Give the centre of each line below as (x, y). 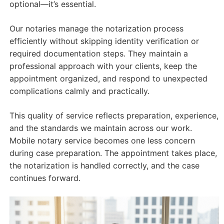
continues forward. (45, 178)
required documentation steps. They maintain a (98, 53)
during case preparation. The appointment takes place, (113, 153)
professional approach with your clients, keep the (103, 66)
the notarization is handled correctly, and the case (104, 165)
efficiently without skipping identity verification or (104, 41)
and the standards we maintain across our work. (100, 128)
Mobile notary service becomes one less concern (102, 140)
